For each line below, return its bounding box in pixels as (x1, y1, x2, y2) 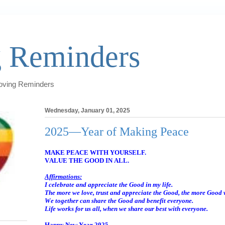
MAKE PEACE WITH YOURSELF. (45, 148, 146, 156)
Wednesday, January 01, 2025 (45, 107, 130, 115)
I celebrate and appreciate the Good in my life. (45, 180, 173, 188)
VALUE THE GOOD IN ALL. (45, 156, 129, 164)
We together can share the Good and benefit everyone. (45, 196, 193, 204)
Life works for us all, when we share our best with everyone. (45, 204, 208, 212)
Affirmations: (45, 172, 82, 180)
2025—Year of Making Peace (45, 125, 189, 139)
